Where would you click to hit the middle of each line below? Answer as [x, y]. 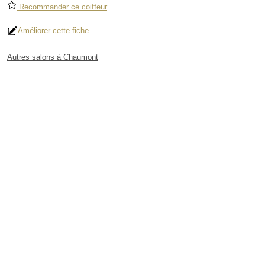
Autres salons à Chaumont [53, 57]
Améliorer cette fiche [53, 31]
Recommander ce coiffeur [62, 7]
